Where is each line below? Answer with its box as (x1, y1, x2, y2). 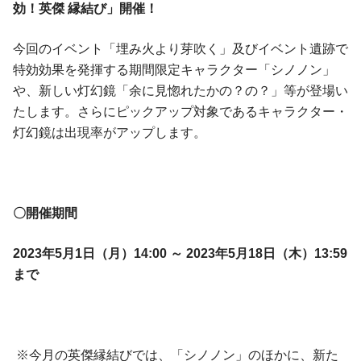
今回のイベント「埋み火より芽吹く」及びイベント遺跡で (13, 42, 348, 56)
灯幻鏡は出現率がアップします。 (13, 126, 206, 140)
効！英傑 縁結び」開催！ (13, 2, 158, 16)
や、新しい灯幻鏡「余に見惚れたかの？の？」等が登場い (13, 84, 348, 98)
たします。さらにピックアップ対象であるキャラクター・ (13, 105, 348, 119)
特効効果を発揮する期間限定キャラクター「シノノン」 (13, 63, 335, 77)
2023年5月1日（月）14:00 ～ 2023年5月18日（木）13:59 (13, 247, 347, 261)
